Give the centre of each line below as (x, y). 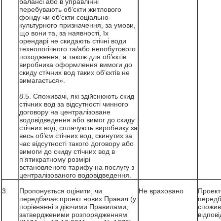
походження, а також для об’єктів (73, 57)
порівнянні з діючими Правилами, (74, 207)
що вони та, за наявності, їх (64, 33)
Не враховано (161, 191)
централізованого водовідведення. (76, 175)
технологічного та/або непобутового (77, 49)
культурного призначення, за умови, (77, 25)
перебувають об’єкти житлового (70, 9)
